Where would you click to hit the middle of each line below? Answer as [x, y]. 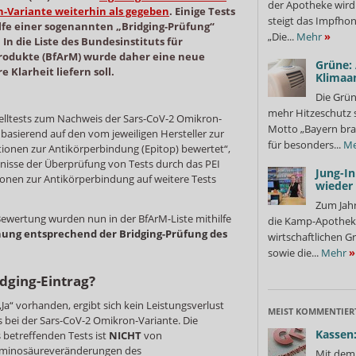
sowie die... [294, 252]
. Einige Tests [202, 11]
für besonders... [306, 144]
